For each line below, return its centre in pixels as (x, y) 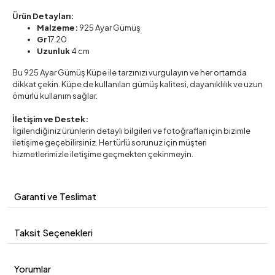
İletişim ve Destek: (50, 119)
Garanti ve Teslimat (55, 196)
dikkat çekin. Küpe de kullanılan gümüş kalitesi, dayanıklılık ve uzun (137, 84)
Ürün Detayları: (43, 16)
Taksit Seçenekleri (53, 233)
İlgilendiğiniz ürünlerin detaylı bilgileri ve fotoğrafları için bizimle (131, 131)
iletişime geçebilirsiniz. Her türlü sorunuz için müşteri (110, 143)
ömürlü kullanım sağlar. (55, 96)
